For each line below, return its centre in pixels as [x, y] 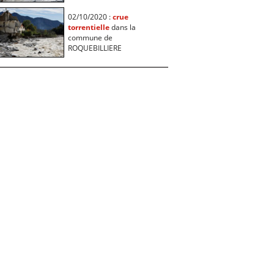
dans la [122, 27]
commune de [90, 37]
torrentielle [88, 27]
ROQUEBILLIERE [94, 48]
